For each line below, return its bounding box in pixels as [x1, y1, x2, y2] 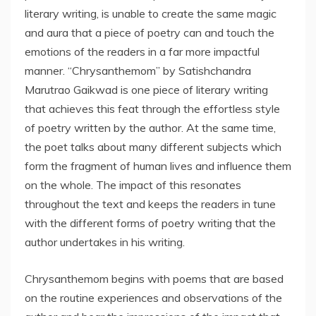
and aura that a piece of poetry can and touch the [25, 25, 274, 40]
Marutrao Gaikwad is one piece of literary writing [25, 83, 268, 97]
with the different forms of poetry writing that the [25, 216, 276, 231]
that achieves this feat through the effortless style [25, 102, 280, 116]
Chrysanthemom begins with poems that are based [25, 272, 284, 286]
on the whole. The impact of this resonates [25, 178, 241, 193]
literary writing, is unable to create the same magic [25, 6, 276, 21]
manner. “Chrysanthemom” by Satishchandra [25, 63, 251, 78]
